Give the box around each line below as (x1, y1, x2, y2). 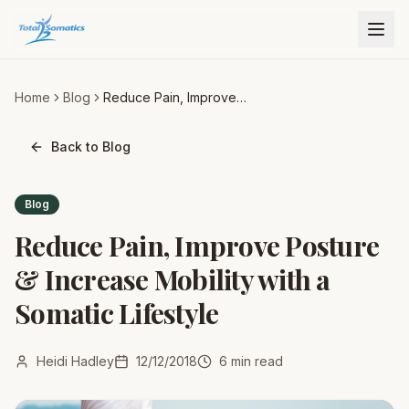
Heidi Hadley (37, 353, 114, 369)
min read (227, 353, 283, 369)
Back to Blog (51, 139, 131, 154)
